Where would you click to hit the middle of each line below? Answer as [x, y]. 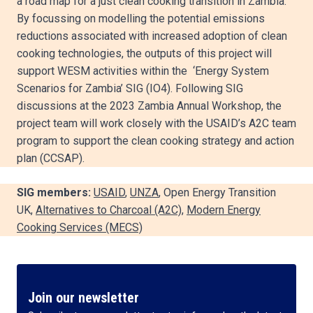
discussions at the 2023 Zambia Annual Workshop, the [149, 106]
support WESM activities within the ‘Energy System [143, 71]
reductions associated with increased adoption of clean [152, 36]
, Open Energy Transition [217, 192]
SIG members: [54, 192]
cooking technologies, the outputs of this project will [144, 53]
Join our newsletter [83, 298]
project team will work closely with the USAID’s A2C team [156, 123]
